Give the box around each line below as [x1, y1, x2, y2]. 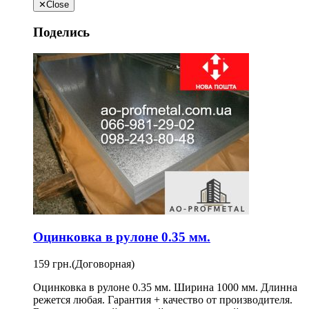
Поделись [33, 24, 90, 39]
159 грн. [33, 258, 72, 270]
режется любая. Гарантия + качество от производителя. [33, 294, 292, 306]
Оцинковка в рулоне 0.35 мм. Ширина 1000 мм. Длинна [33, 281, 297, 293]
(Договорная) [72, 258, 134, 270]
